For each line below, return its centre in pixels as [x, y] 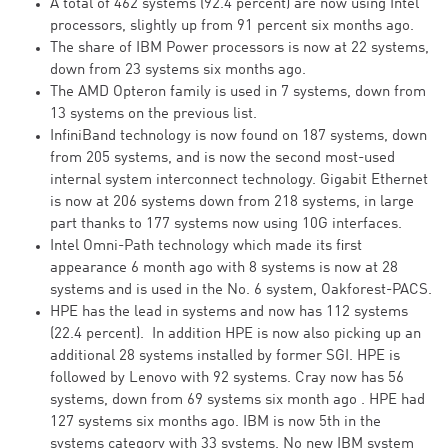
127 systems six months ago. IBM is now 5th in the [215, 422]
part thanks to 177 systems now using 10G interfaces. [226, 224]
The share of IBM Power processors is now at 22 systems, [239, 48]
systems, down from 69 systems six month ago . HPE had [237, 400]
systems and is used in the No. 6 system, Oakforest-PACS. [241, 290]
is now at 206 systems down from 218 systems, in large [232, 202]
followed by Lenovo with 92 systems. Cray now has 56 [227, 378]
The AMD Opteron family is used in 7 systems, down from [238, 92]
